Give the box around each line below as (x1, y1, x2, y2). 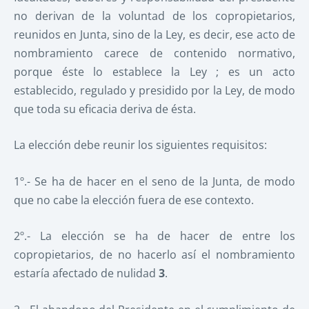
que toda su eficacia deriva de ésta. (14, 101, 196, 117)
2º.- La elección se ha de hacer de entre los (14, 228, 295, 244)
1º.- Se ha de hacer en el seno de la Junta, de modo (14, 173, 295, 189)
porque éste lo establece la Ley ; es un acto (14, 63, 295, 79)
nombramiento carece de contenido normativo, (14, 45, 295, 61)
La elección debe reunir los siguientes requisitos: (14, 137, 267, 153)
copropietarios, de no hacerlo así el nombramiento (14, 247, 295, 263)
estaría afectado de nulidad (14, 266, 159, 281)
